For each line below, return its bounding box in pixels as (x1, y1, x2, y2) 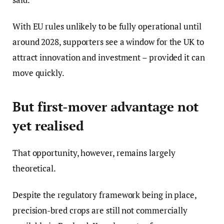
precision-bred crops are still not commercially (12, 204, 188, 216)
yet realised (12, 117, 84, 134)
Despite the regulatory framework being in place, (12, 189, 196, 201)
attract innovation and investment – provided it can (12, 51, 205, 63)
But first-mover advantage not (12, 98, 198, 115)
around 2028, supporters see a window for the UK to (12, 35, 204, 47)
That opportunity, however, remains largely (12, 147, 175, 159)
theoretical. (12, 162, 56, 174)
